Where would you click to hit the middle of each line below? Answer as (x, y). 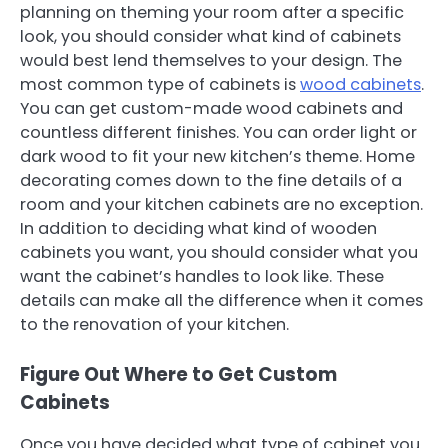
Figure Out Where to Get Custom (178, 375)
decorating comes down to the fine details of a (211, 180)
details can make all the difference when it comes (221, 300)
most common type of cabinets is (160, 84)
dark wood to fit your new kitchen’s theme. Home (217, 156)
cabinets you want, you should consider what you (219, 252)
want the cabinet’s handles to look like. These (202, 276)
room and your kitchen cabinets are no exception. (221, 204)
